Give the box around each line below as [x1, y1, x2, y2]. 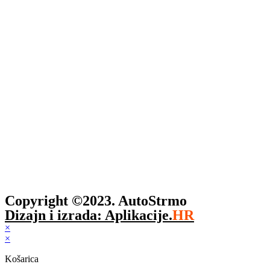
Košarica [5, 253, 39, 264]
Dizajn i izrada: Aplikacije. [5, 207, 172, 223]
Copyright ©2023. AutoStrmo [5, 192, 187, 209]
